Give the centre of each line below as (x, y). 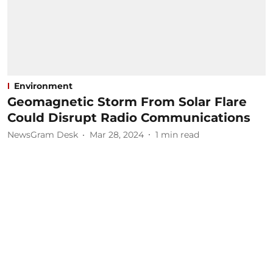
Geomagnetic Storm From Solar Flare (127, 101)
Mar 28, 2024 (117, 135)
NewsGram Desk (43, 135)
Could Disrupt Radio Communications (129, 117)
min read (180, 135)
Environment (43, 86)
